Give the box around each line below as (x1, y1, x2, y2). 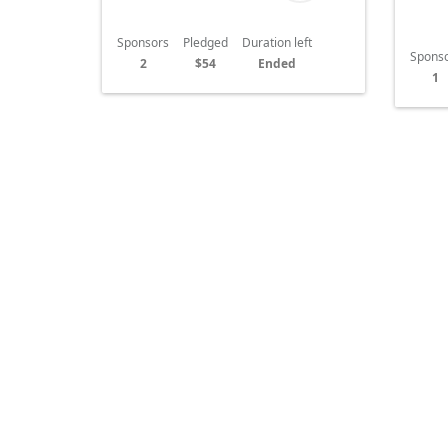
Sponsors (117, 34, 169, 52)
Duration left (242, 34, 312, 52)
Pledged (183, 34, 228, 52)
